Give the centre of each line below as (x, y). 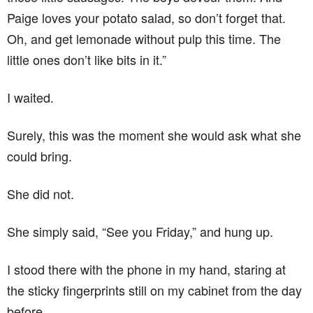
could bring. (39, 156)
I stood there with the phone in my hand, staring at (146, 269)
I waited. (30, 97)
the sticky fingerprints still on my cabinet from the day (154, 290)
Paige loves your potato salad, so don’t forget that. (146, 17)
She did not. (41, 194)
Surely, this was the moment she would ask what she (154, 135)
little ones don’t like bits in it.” (87, 59)
